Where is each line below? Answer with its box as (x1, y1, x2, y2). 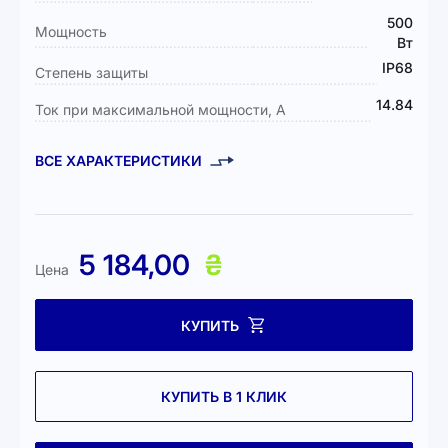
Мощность (35, 23, 107, 40)
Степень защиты (35, 64, 148, 81)
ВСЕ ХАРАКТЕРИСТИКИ (35, 152, 202, 169)
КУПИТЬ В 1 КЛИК (161, 388, 287, 405)
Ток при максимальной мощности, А (35, 101, 286, 118)
